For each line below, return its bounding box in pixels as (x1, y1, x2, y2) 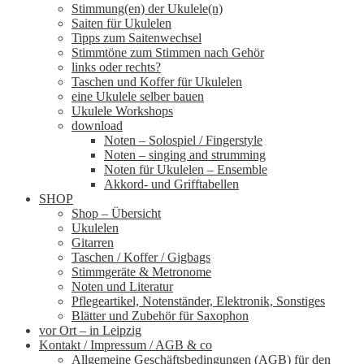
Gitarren (71, 236, 114, 249)
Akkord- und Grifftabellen (104, 177, 239, 191)
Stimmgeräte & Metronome (71, 265, 211, 279)
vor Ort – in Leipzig (39, 323, 141, 337)
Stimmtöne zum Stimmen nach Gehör (71, 45, 264, 59)
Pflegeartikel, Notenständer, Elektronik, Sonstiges (71, 294, 325, 308)
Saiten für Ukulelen (71, 16, 171, 30)
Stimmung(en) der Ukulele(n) (71, 2, 223, 15)
